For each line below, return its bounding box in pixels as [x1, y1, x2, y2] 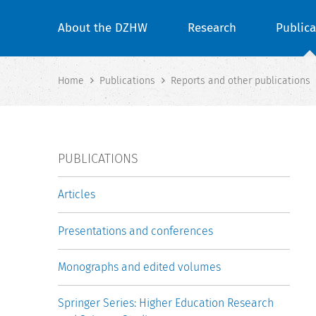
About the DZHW [58, 20, 147, 35]
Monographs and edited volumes [58, 260, 221, 274]
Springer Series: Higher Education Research [58, 296, 274, 310]
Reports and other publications [171, 75, 310, 87]
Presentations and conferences [58, 224, 213, 238]
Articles [58, 188, 95, 202]
